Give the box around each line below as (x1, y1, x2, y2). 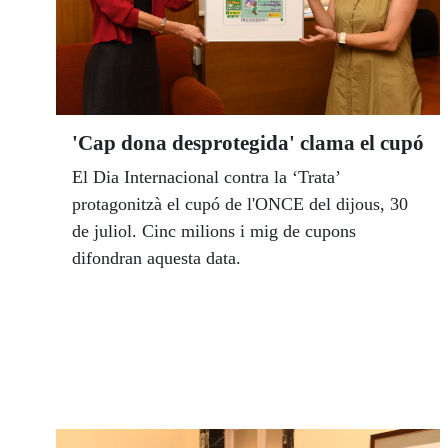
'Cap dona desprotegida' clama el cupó (72, 131, 424, 156)
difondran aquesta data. (72, 248, 241, 269)
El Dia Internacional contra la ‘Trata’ (72, 167, 341, 188)
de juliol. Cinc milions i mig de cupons (72, 221, 356, 242)
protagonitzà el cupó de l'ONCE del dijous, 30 (72, 194, 408, 215)
